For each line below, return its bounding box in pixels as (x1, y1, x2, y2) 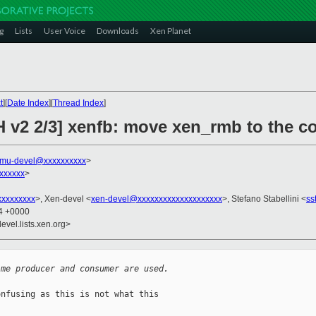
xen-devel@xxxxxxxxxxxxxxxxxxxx (91, 194, 222, 205)
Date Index (7, 98, 49, 108)
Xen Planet (150, 25, 191, 36)
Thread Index (53, 98, 104, 108)
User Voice (44, 25, 85, 36)
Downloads (97, 25, 139, 36)
